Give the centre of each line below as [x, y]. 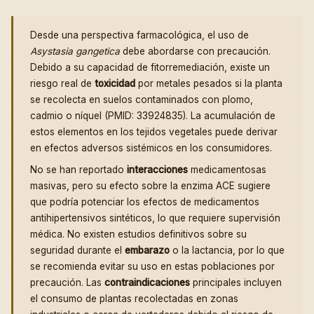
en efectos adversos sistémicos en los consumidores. [151, 148]
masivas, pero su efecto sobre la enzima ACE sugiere [150, 185]
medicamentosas [227, 169]
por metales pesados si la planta [209, 83]
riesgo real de [62, 83]
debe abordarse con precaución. [195, 51]
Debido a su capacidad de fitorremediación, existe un [150, 67]
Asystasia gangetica [75, 51]
